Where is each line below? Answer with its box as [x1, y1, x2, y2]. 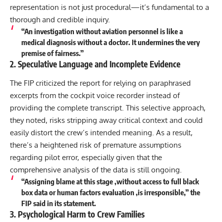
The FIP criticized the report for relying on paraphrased [10, 78, 191, 88]
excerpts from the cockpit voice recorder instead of [10, 90, 180, 100]
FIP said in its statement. [21, 198, 96, 208]
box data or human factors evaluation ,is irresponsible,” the [21, 187, 200, 197]
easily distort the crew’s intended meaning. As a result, [10, 127, 193, 137]
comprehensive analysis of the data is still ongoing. [10, 165, 182, 174]
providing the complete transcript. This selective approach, [10, 103, 206, 112]
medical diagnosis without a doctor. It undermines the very [21, 38, 200, 47]
